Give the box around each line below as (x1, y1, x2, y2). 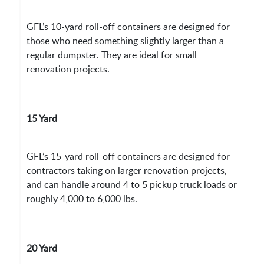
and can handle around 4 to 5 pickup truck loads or (27, 178, 237, 192)
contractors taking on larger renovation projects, (27, 164, 227, 177)
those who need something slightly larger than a (27, 34, 225, 48)
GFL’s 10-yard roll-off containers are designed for (27, 20, 230, 34)
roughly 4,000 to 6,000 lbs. (27, 192, 138, 206)
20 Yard (27, 242, 58, 255)
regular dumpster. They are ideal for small (27, 48, 197, 62)
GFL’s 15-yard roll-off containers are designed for (27, 150, 230, 163)
